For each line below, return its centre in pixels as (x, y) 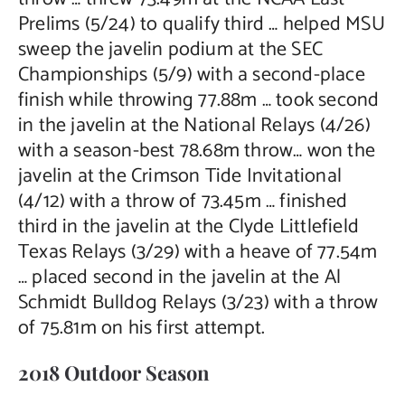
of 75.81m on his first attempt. (141, 328)
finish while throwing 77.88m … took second (198, 100)
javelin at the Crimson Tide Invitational (179, 176)
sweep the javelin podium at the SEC (170, 49)
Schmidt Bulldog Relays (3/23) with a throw (198, 302)
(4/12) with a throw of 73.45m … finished (182, 201)
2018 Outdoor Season (113, 372)
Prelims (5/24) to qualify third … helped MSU (201, 24)
